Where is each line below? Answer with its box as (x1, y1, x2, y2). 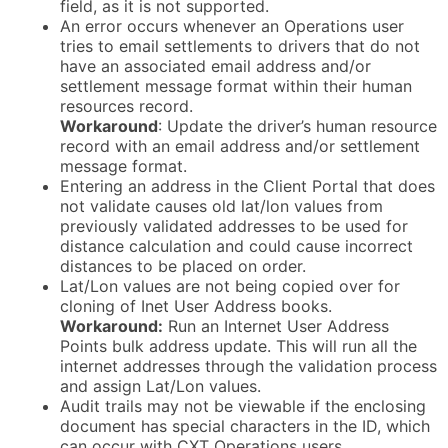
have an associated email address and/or (60, 56, 371, 77)
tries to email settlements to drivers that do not (60, 36, 420, 57)
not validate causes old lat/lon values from (60, 196, 383, 217)
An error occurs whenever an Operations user (60, 16, 404, 37)
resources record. (60, 96, 193, 117)
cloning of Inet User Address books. (60, 296, 332, 317)
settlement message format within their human (60, 76, 412, 97)
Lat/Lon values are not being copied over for (60, 276, 400, 297)
